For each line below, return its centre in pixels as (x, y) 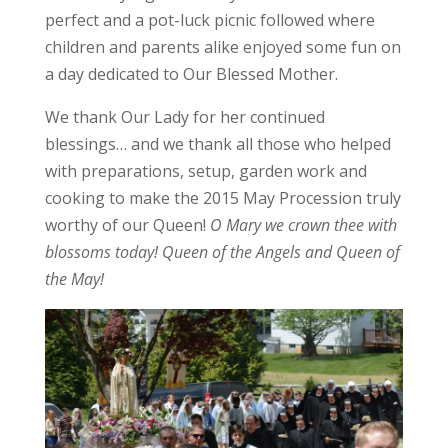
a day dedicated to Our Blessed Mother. (191, 73)
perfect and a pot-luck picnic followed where (209, 19)
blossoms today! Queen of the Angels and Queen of (222, 251)
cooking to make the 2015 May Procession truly (222, 197)
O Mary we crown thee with (303, 224)
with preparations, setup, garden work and (205, 170)
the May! (74, 278)
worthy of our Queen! (127, 224)
